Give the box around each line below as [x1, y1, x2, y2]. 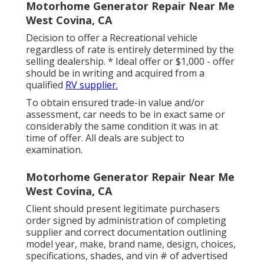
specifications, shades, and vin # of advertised [26, 249, 227, 263]
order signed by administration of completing [26, 214, 226, 227]
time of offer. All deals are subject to [26, 131, 184, 145]
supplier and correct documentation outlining [26, 226, 227, 239]
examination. [26, 143, 82, 157]
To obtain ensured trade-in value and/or [26, 96, 204, 110]
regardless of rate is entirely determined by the [26, 43, 234, 57]
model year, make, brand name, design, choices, [26, 237, 236, 251]
